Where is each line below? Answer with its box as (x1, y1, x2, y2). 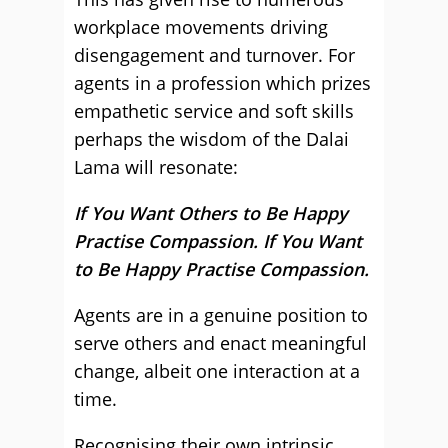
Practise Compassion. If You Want (74, 229, 362, 253)
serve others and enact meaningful (74, 331, 367, 355)
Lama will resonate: (74, 155, 238, 179)
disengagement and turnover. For (74, 43, 355, 67)
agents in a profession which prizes (74, 71, 371, 95)
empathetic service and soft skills (74, 99, 354, 123)
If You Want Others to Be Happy (74, 201, 348, 225)
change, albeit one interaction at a (74, 359, 360, 383)
